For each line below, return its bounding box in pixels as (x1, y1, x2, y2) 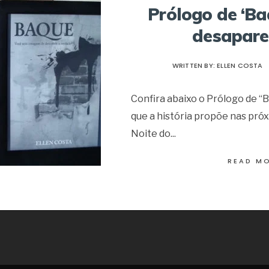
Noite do (131, 127, 171, 139)
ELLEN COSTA (217, 60, 263, 70)
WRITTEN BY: (172, 60, 217, 70)
